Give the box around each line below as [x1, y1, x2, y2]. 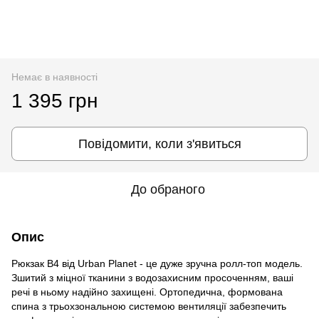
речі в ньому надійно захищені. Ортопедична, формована [11, 286, 283, 298]
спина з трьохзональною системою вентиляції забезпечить [11, 300, 286, 312]
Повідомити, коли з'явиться [78, 136, 241, 151]
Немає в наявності [11, 70, 98, 83]
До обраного [131, 182, 205, 197]
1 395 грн [11, 89, 98, 112]
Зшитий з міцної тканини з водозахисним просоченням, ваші [11, 271, 293, 283]
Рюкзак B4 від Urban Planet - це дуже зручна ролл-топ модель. [11, 257, 303, 269]
